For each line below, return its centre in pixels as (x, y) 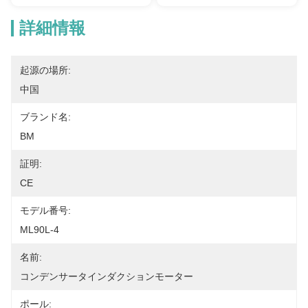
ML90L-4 (40, 230)
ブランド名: (45, 117)
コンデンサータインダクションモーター (107, 276)
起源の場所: (45, 70)
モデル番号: (45, 210)
